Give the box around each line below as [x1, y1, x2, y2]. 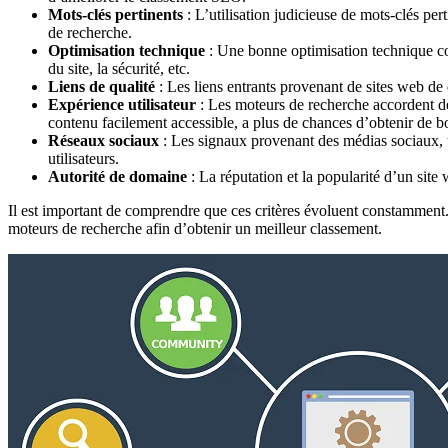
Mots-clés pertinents [48, 5, 183, 23]
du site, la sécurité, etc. [48, 59, 190, 77]
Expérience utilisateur [48, 95, 196, 113]
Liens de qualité [48, 77, 155, 95]
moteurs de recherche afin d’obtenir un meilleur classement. [8, 219, 382, 237]
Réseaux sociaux [48, 131, 159, 149]
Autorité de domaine [48, 167, 187, 185]
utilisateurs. [48, 149, 119, 167]
